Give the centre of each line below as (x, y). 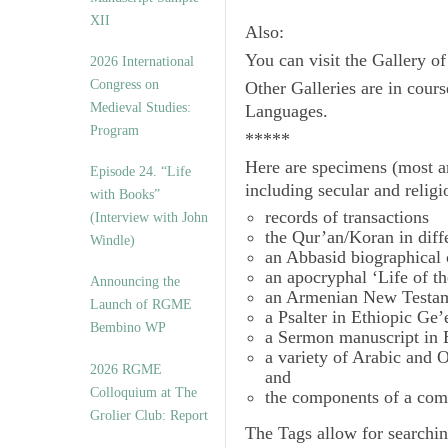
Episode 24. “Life (140, 171)
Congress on (124, 84)
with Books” (125, 194)
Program (114, 130)
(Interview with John (149, 217)
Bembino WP (128, 327)
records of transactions (347, 217)
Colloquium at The (143, 392)
